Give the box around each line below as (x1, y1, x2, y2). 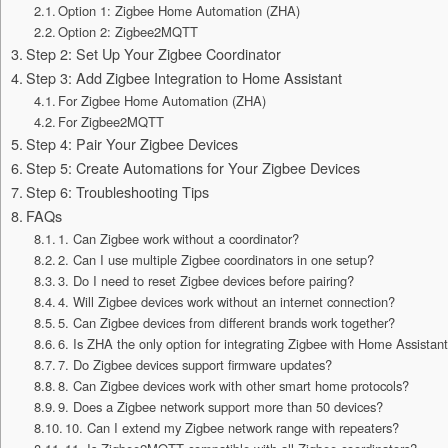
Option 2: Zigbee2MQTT (58, 22, 199, 42)
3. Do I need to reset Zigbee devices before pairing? (58, 271, 355, 291)
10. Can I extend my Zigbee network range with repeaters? (65, 418, 400, 438)
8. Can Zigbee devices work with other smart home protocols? (58, 376, 410, 396)
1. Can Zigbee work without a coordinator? (58, 229, 300, 249)
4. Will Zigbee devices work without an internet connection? (58, 292, 396, 312)
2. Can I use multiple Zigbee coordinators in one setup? (58, 250, 375, 270)
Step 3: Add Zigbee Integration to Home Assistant (25, 67, 342, 89)
